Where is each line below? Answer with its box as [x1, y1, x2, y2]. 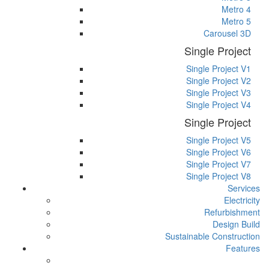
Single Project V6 [186, 146, 251, 159]
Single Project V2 [186, 74, 251, 87]
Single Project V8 [186, 170, 251, 183]
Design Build [213, 218, 260, 231]
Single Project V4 [186, 98, 251, 111]
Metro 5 [222, 15, 251, 28]
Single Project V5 [186, 134, 251, 147]
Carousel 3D [204, 27, 251, 40]
